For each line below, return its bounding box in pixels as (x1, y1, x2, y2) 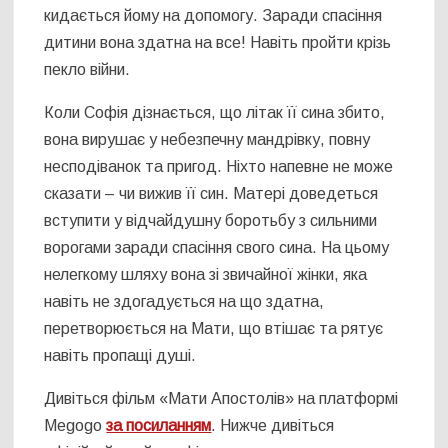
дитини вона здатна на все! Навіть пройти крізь (44, 34, 392, 52)
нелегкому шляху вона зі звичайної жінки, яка (44, 266, 368, 284)
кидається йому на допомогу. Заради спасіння (44, 7, 383, 25)
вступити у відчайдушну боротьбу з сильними (44, 212, 378, 230)
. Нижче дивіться (211, 417, 335, 435)
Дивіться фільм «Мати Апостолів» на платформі (44, 390, 399, 408)
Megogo (44, 417, 107, 435)
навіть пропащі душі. (44, 347, 197, 365)
